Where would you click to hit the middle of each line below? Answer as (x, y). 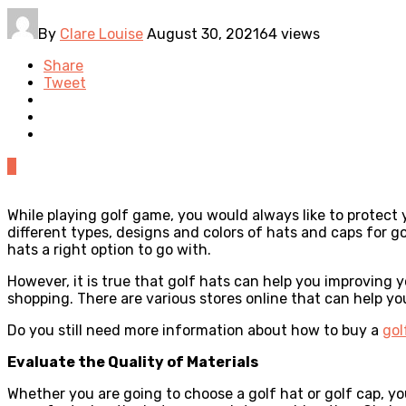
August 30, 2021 (203, 34)
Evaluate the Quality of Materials (133, 362)
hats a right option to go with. (109, 249)
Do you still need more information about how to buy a (195, 330)
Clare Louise (101, 34)
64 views (290, 34)
